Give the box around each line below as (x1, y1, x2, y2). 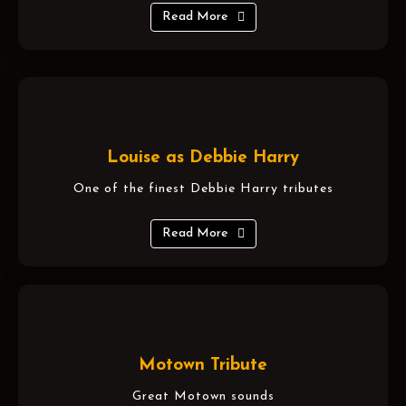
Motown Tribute (139, 356, 267, 374)
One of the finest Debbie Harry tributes (72, 181, 333, 196)
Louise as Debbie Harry (107, 149, 299, 167)
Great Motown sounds (131, 389, 275, 403)
